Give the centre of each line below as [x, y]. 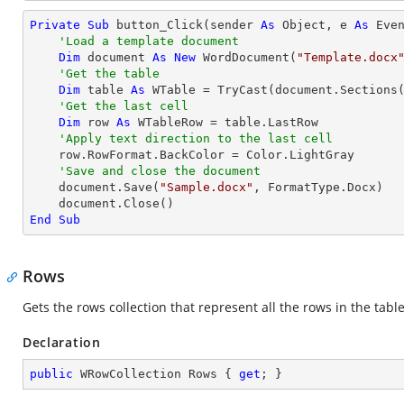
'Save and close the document [160, 171]
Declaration [62, 342]
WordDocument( [246, 57]
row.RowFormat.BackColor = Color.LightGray [44, 155]
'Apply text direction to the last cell [196, 138]
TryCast [243, 90]
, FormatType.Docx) [318, 187]
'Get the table [109, 73]
